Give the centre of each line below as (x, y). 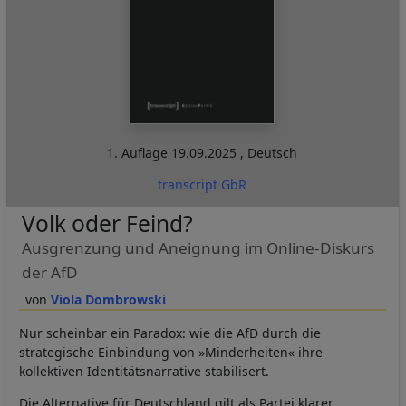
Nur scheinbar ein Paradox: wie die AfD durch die (170, 333)
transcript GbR (203, 184)
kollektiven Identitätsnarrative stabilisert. (144, 371)
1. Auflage (140, 152)
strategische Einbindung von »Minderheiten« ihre (171, 352)
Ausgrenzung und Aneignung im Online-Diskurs (198, 247)
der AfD (49, 272)
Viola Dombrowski (108, 299)
